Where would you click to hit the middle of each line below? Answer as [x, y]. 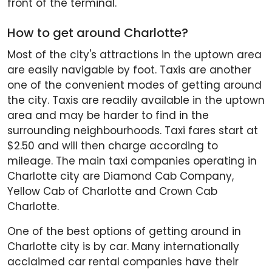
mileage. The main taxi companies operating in [132, 161]
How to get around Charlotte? [98, 33]
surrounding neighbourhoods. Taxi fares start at [133, 131]
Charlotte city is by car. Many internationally [123, 247]
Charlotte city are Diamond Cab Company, [121, 176]
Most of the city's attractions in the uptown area [134, 55]
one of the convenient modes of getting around [134, 85]
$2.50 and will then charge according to [113, 146]
